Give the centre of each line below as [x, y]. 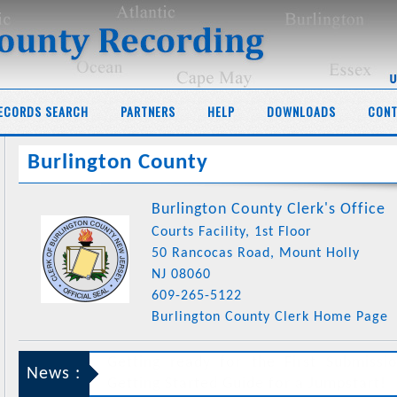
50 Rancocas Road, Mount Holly [256, 253]
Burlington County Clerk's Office [269, 210]
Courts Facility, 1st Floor [232, 232]
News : [54, 362]
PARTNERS [148, 111]
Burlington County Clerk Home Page [270, 317]
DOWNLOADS [301, 111]
